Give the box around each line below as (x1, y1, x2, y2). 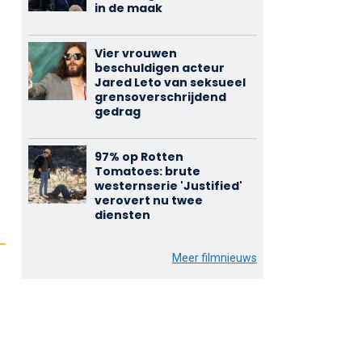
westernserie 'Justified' (94, 178, 242, 194)
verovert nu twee (94, 192, 203, 208)
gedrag (94, 103, 141, 120)
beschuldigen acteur (94, 60, 225, 76)
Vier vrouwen (94, 45, 177, 61)
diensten (94, 207, 150, 223)
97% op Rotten (94, 149, 183, 165)
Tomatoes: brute (94, 163, 200, 179)
